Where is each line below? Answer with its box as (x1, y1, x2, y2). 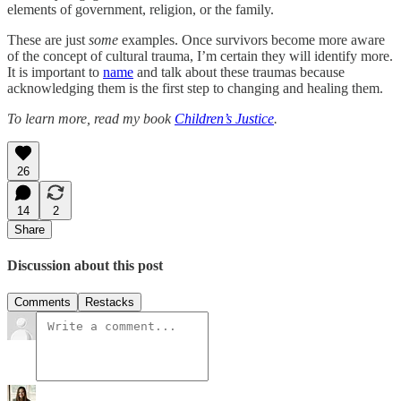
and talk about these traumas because (133, 64, 345, 80)
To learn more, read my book (7, 110, 175, 126)
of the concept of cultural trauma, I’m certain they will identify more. (7, 47, 393, 64)
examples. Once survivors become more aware (118, 31, 385, 47)
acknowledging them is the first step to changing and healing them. (7, 80, 383, 96)
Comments (14, 295, 71, 310)
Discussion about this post (7, 257, 163, 273)
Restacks (85, 295, 134, 310)
